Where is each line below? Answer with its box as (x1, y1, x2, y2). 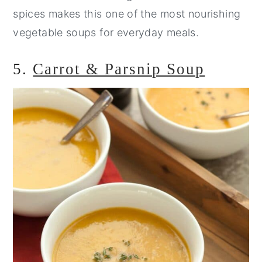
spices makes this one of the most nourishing (13, 8, 241, 20)
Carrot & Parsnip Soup (33, 60, 205, 78)
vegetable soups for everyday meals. (13, 26, 199, 39)
